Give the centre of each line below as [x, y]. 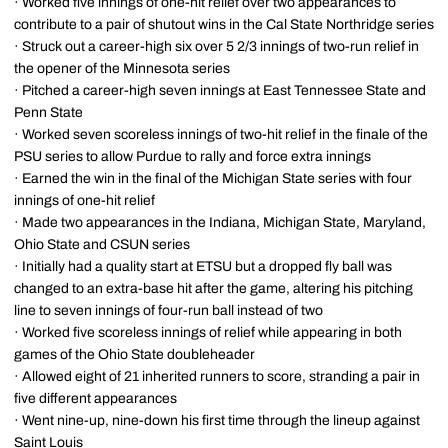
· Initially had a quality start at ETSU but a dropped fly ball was [203, 266]
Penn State [48, 112]
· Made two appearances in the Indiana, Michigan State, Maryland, [220, 222]
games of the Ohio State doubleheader [134, 354]
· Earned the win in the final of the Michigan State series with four [213, 178]
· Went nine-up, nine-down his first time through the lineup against [217, 420]
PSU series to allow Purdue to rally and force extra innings [192, 156]
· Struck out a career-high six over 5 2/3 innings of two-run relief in [216, 46]
